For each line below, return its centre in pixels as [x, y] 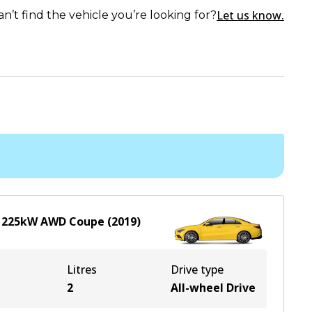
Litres [82, 270]
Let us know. [250, 15]
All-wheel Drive [213, 288]
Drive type [197, 270]
